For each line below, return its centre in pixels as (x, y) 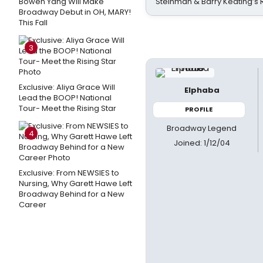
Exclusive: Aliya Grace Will (67, 87)
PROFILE (199, 109)
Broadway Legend (202, 128)
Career (33, 205)
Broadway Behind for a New (72, 194)
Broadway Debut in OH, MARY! (75, 12)
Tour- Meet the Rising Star (68, 108)
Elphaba (202, 90)
